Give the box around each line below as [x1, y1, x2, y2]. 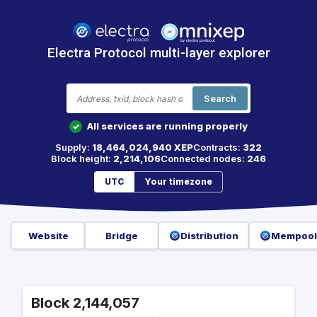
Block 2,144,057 [31, 294, 139, 312]
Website [28, 230, 69, 242]
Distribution [180, 230, 238, 242]
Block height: [51, 152, 113, 164]
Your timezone [144, 176, 212, 188]
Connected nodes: [161, 152, 247, 164]
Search [204, 92, 236, 104]
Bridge [105, 230, 138, 242]
